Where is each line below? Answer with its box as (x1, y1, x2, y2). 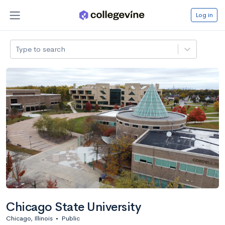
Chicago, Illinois (6, 213, 53, 222)
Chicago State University (6, 199, 141, 214)
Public (61, 213, 80, 222)
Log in (195, 10, 213, 19)
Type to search (16, 44, 66, 54)
